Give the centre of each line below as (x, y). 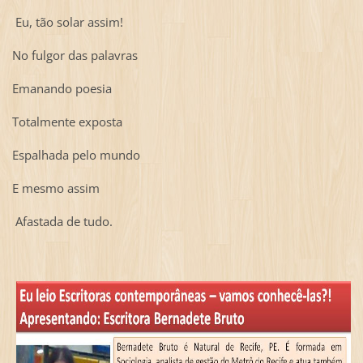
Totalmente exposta (67, 122)
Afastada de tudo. (62, 222)
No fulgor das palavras (75, 56)
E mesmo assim (56, 188)
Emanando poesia (62, 89)
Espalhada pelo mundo (76, 155)
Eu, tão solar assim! (67, 22)
